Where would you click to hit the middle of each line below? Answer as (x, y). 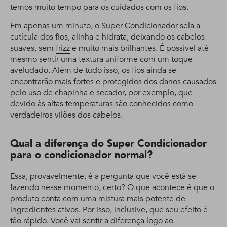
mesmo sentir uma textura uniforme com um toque (101, 59)
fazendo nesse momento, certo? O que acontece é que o (112, 187)
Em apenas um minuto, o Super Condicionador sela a (105, 26)
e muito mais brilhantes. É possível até (139, 48)
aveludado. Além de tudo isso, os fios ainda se (93, 70)
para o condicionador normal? (81, 155)
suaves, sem (33, 48)
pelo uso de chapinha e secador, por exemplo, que (101, 93)
